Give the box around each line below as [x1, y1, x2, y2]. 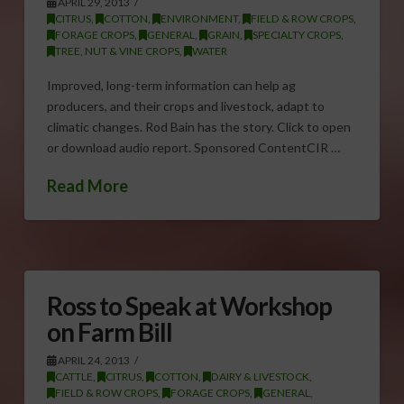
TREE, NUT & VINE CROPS [54, 43, 179, 58]
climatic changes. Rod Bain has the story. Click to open [46, 119, 351, 135]
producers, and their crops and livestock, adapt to [46, 98, 325, 115]
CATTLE [54, 369, 93, 383]
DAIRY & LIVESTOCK [210, 369, 309, 383]
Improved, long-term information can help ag [46, 78, 296, 94]
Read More [46, 175, 128, 196]
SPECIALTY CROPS [252, 27, 341, 41]
